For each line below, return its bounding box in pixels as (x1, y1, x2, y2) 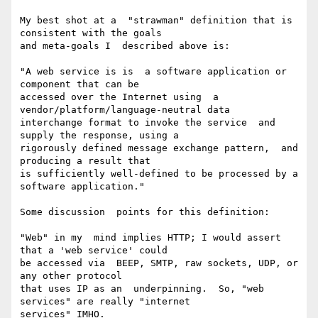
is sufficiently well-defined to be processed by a (20, 168, 298, 180)
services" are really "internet (20, 296, 190, 307)
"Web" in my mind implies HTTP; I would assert (20, 232, 281, 243)
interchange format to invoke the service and (20, 117, 275, 128)
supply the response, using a (20, 130, 179, 141)
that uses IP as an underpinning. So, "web (20, 283, 264, 295)
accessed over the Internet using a (20, 92, 219, 103)
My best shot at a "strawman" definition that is (20, 15, 292, 26)
